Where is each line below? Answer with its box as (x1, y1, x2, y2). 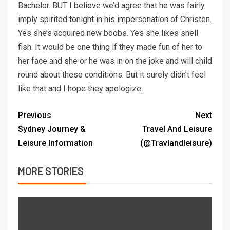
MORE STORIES (18, 165, 84, 178)
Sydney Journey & (18, 124, 86, 135)
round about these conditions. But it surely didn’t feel (18, 70, 206, 80)
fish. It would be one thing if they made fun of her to (18, 42, 202, 52)
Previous (18, 110, 51, 121)
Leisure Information (18, 138, 93, 148)
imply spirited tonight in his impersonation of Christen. (18, 14, 212, 25)
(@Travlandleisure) (140, 138, 212, 148)
